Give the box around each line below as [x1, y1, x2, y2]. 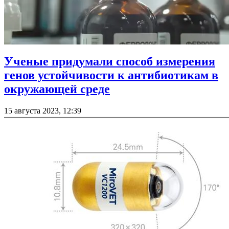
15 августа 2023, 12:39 [4, 106, 81, 116]
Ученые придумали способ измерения [4, 55, 215, 68]
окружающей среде [4, 82, 110, 96]
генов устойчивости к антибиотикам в [4, 68, 218, 82]
